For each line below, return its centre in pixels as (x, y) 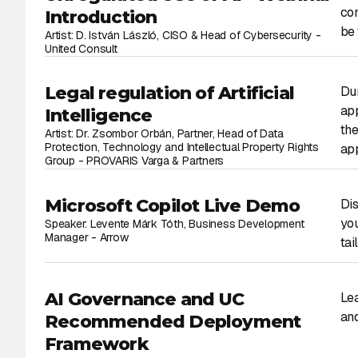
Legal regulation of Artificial (170, 93)
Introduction (101, 17)
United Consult (81, 49)
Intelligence (99, 115)
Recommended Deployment (173, 322)
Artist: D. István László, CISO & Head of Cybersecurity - (183, 35)
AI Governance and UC (144, 299)
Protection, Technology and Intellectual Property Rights (182, 147)
